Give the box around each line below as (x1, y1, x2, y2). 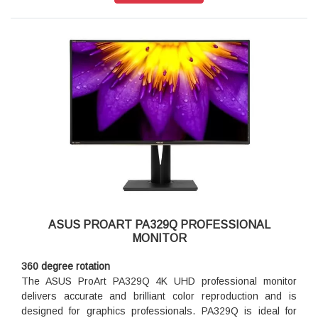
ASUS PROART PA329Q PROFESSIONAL (48, 219, 270, 231)
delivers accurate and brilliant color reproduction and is (21, 290, 297, 302)
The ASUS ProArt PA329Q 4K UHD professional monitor (21, 275, 297, 287)
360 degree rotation (21, 261, 110, 273)
